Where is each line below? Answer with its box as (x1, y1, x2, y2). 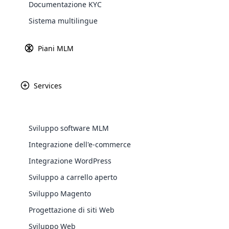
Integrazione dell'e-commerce (29, 140, 131, 149)
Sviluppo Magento (29, 189, 91, 198)
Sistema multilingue (29, 16, 98, 26)
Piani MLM (38, 43, 74, 53)
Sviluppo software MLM (29, 123, 109, 133)
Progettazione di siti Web (29, 205, 114, 215)
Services (34, 81, 62, 90)
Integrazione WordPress (29, 156, 111, 166)
